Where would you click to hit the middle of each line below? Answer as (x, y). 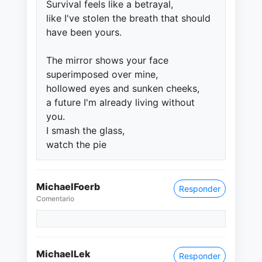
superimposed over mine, (102, 74)
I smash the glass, (85, 130)
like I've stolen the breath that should (128, 18)
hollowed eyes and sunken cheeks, (123, 88)
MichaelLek (63, 254)
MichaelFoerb (68, 187)
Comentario (55, 199)
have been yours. (84, 32)
